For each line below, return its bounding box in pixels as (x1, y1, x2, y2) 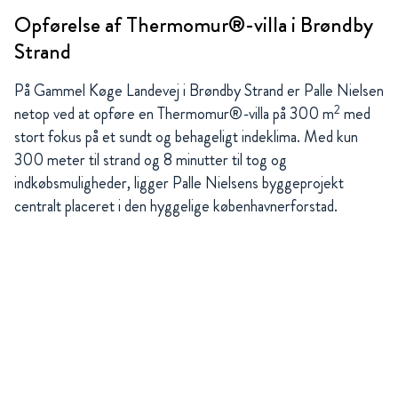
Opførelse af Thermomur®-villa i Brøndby (14, 10, 373, 41)
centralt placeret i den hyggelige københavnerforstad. (14, 195, 338, 219)
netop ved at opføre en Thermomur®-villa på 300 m (14, 102, 334, 126)
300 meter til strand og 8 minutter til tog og (14, 148, 287, 172)
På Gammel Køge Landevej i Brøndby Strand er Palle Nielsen (14, 79, 384, 103)
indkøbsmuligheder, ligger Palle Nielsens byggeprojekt (14, 171, 344, 195)
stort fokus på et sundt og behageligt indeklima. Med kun (14, 125, 358, 149)
